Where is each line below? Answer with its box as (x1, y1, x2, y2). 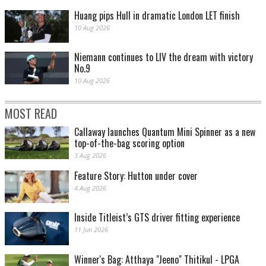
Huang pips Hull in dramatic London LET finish (74, 8, 240, 23)
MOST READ (5, 104, 57, 123)
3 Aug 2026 (74, 151, 106, 160)
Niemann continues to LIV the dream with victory (74, 50, 253, 65)
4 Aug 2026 (74, 183, 106, 193)
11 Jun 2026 (74, 225, 108, 235)
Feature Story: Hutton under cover (74, 169, 198, 183)
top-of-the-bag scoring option (74, 136, 185, 151)
